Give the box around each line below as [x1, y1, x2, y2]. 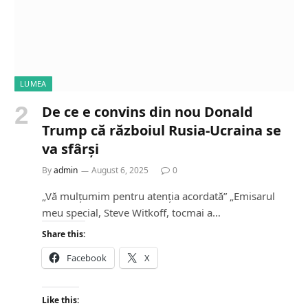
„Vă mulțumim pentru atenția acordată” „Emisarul [42, 188, 275, 203]
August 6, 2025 [91, 164, 148, 176]
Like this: [42, 294, 79, 306]
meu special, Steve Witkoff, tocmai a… [42, 205, 221, 219]
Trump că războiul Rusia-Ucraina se [42, 120, 281, 140]
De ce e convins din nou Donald [42, 102, 253, 121]
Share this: [42, 228, 85, 240]
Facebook [67, 251, 107, 264]
